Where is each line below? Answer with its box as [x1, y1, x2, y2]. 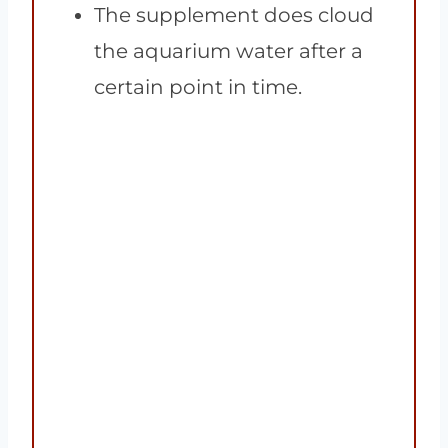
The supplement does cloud [94, 3, 374, 28]
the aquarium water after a [94, 39, 363, 64]
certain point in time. [94, 75, 302, 100]
